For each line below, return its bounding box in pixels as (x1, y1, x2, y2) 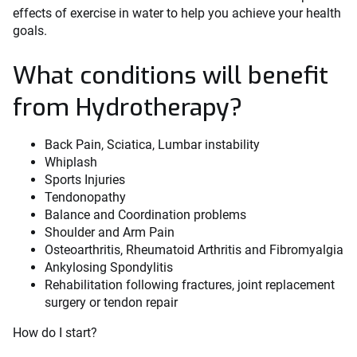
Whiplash (45, 154, 97, 170)
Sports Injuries (45, 171, 125, 187)
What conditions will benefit (13, 59, 328, 92)
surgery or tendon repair (45, 294, 178, 310)
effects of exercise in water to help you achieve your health (13, 5, 341, 21)
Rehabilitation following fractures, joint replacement (45, 277, 335, 292)
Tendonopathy (45, 189, 126, 205)
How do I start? (13, 324, 97, 340)
